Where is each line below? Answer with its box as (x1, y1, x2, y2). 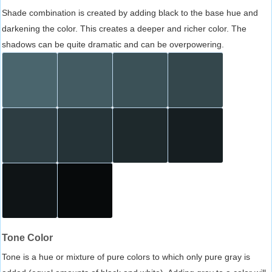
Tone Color (2, 232, 53, 243)
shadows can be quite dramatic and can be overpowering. (2, 39, 224, 49)
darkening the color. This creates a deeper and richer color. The (2, 23, 246, 33)
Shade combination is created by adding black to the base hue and (2, 7, 258, 18)
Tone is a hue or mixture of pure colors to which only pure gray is (2, 251, 250, 262)
